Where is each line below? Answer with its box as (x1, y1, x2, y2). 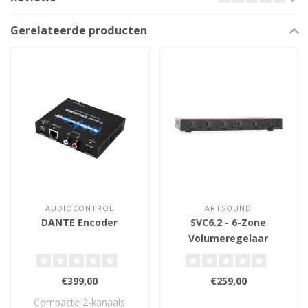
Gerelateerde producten (10, 23, 147, 38)
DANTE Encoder (41, 215, 118, 229)
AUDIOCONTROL (45, 202, 114, 213)
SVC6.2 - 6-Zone (190, 215, 267, 229)
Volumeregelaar (188, 231, 269, 245)
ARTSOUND (205, 202, 252, 213)
